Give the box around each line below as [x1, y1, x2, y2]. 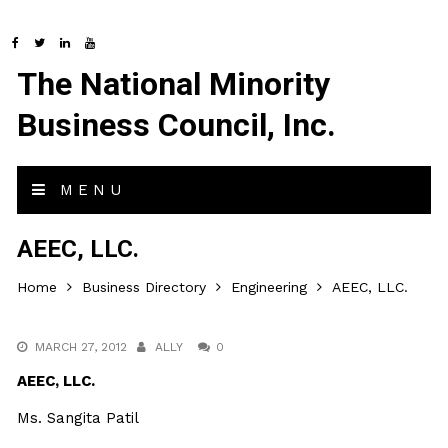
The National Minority [17, 65, 331, 103]
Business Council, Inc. [17, 106, 337, 144]
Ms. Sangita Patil [17, 409, 140, 427]
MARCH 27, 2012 [35, 340, 128, 354]
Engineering [231, 279, 308, 295]
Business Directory [82, 279, 207, 295]
